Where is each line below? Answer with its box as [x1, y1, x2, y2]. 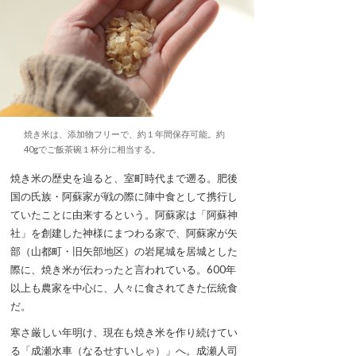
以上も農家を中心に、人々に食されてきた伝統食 [10, 281, 238, 295]
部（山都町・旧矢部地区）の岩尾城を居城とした [10, 245, 238, 258]
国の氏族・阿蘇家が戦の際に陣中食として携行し [10, 190, 238, 203]
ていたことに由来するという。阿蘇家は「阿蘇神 [10, 208, 238, 222]
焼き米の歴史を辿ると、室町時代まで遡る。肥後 [10, 172, 238, 185]
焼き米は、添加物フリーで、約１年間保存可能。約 [24, 129, 225, 140]
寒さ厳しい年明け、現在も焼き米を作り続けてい [10, 326, 238, 339]
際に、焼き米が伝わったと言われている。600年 [10, 263, 236, 277]
